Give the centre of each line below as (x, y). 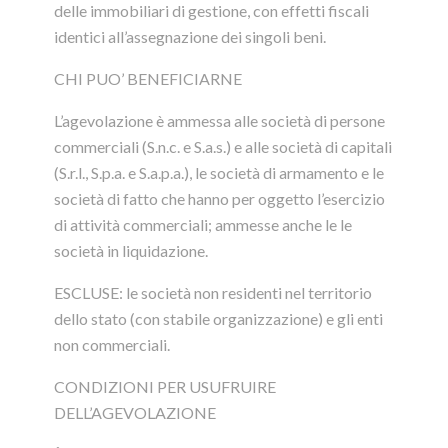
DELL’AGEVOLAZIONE (135, 413)
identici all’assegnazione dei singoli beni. (190, 37)
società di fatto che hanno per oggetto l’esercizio (219, 199)
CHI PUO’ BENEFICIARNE (148, 79)
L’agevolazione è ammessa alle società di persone (219, 121)
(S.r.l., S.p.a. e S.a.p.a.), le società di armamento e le (219, 173)
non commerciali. (112, 345)
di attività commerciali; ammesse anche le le (203, 225)
